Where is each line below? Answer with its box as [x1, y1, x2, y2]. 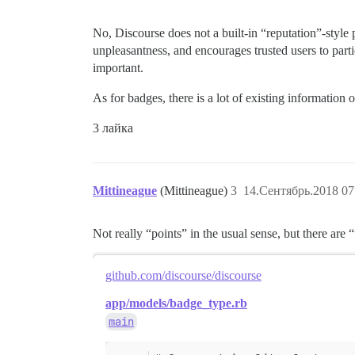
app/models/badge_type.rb [105, 296, 247, 310]
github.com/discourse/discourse [105, 269, 261, 282]
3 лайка [93, 121, 133, 135]
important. [93, 61, 143, 74]
